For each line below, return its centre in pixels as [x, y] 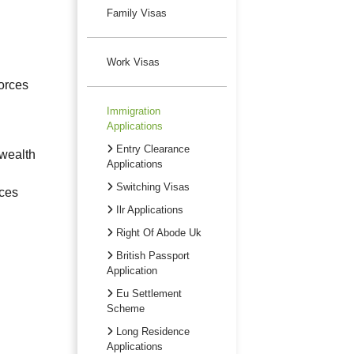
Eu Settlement [147, 293]
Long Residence [151, 331]
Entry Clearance [151, 149]
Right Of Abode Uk [157, 232]
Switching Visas [151, 186]
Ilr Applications [148, 209]
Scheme [125, 308]
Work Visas [133, 62]
